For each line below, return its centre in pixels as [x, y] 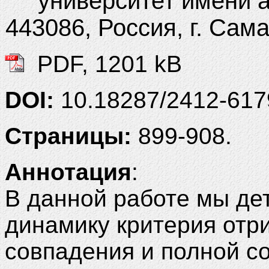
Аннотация [68, 172]
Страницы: [71, 136]
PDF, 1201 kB [103, 64]
